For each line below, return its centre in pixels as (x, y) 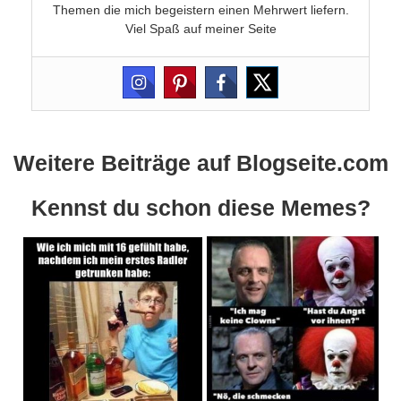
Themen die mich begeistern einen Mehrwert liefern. (200, 10)
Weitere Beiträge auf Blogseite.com (200, 163)
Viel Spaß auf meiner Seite (200, 29)
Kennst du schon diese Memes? (200, 208)
